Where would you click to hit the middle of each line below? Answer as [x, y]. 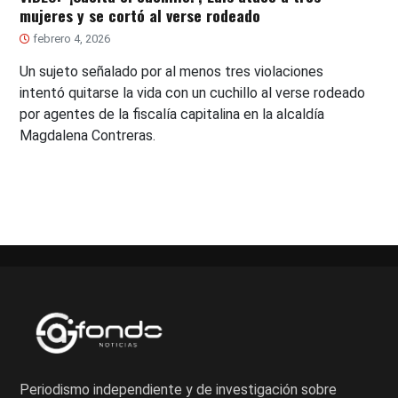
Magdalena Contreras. [88, 136]
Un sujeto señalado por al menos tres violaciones [172, 72]
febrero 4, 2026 [71, 39]
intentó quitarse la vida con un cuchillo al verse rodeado [193, 93]
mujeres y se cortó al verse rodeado [140, 16]
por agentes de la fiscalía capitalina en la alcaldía [172, 115]
